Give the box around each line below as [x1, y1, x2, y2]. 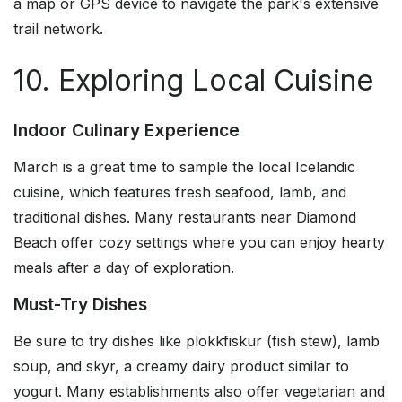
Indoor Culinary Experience [13, 119, 240, 142]
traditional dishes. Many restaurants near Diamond [13, 208, 356, 227]
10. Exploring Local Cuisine [13, 63, 373, 99]
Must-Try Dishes [13, 293, 147, 316]
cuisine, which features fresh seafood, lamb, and [13, 183, 346, 202]
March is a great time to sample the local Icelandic [13, 158, 355, 177]
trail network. [13, 20, 103, 39]
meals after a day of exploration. [13, 258, 234, 277]
